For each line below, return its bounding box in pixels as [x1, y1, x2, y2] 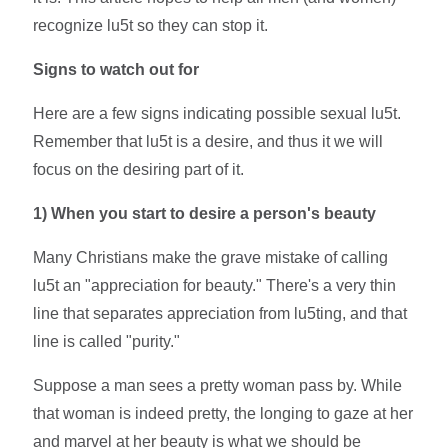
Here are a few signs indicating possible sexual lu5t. [33, 104, 402, 122]
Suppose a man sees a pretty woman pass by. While [33, 376, 403, 394]
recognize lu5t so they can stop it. [33, 16, 269, 34]
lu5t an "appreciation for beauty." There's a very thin [33, 276, 397, 294]
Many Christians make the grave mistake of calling [33, 248, 389, 266]
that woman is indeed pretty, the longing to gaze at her [33, 404, 414, 422]
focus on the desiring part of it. [33, 160, 245, 178]
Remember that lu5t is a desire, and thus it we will [33, 132, 384, 150]
